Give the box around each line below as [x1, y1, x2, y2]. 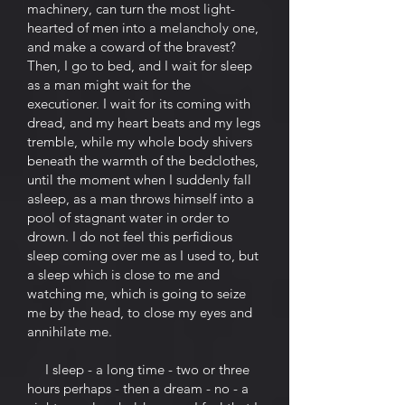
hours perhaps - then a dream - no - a [27, 380, 249, 397]
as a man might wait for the [27, 76, 191, 93]
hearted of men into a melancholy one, [27, 19, 259, 36]
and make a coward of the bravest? [27, 38, 236, 55]
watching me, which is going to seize [27, 285, 246, 302]
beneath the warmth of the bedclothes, [27, 152, 259, 169]
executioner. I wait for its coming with [27, 95, 250, 112]
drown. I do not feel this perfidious [27, 228, 232, 245]
